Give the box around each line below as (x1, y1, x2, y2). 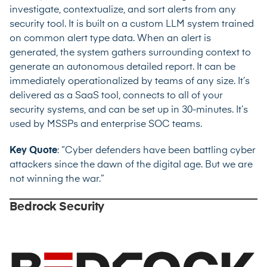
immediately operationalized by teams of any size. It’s (10, 76, 250, 86)
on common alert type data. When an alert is (10, 33, 211, 44)
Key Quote (10, 145, 57, 156)
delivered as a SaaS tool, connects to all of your (10, 91, 223, 101)
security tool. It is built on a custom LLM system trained (10, 19, 254, 29)
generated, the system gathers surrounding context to (10, 48, 251, 58)
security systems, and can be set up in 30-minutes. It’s (10, 105, 248, 115)
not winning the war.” (10, 174, 104, 184)
